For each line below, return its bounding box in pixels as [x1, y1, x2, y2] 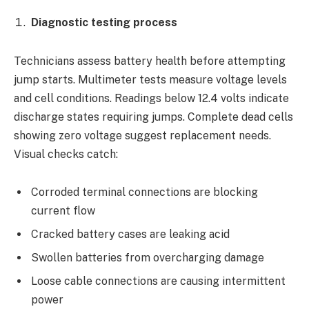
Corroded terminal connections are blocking [31, 186, 258, 199]
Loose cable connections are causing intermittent [31, 275, 286, 288]
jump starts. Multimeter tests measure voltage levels [14, 72, 287, 86]
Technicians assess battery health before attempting [14, 54, 286, 68]
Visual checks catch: [14, 147, 118, 161]
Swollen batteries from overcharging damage [31, 251, 264, 265]
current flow [31, 204, 95, 218]
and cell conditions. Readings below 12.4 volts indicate [14, 91, 289, 105]
